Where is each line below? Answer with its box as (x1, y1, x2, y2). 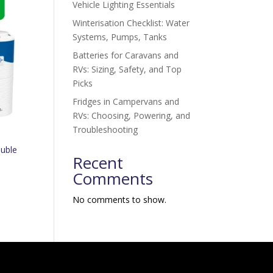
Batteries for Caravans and (73, 49, 179, 61)
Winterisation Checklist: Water (73, 16, 190, 29)
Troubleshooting (73, 123, 138, 135)
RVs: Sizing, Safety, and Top (73, 63, 182, 75)
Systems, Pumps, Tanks (73, 30, 168, 43)
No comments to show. (73, 193, 167, 205)
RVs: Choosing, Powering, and (73, 109, 191, 121)
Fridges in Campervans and (73, 95, 180, 107)
